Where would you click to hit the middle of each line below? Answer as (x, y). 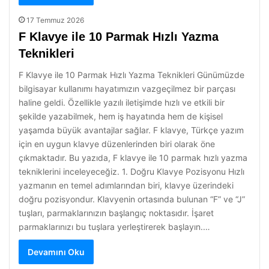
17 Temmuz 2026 (55, 20)
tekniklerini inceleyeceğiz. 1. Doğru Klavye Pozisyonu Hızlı (131, 171)
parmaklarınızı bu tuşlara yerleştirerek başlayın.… (114, 227)
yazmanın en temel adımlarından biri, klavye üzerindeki (126, 185)
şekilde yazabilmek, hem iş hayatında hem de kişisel (121, 116)
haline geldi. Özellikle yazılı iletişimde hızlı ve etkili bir (122, 102)
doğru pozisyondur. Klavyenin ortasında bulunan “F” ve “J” (132, 199)
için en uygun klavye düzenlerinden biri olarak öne (117, 144)
